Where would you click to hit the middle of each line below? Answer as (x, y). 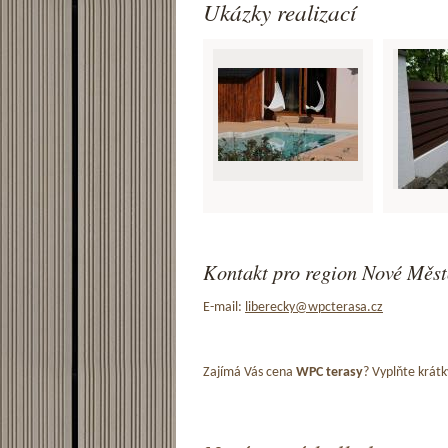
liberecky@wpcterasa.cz (314, 307)
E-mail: (224, 307)
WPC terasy (329, 372)
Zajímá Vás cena (249, 372)
